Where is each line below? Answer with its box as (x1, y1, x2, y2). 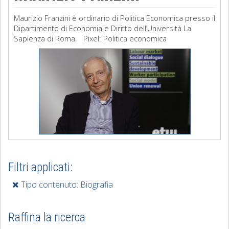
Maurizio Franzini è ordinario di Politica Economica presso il (14, 13, 215, 23)
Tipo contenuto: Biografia (19, 179, 113, 190)
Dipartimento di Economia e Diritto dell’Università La (14, 23, 191, 33)
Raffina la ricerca (8, 210, 85, 224)
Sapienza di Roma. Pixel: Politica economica (14, 33, 167, 43)
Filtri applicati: (8, 160, 73, 174)
